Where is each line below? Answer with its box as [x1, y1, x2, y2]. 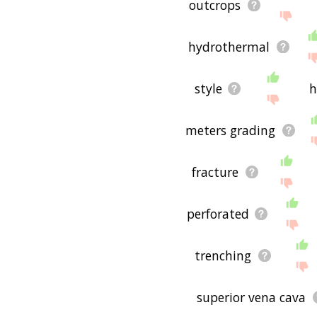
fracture [192, 163, 239, 180]
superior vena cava [197, 288, 306, 306]
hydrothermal [188, 38, 270, 55]
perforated [187, 204, 250, 222]
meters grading [185, 121, 276, 139]
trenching [195, 246, 252, 264]
